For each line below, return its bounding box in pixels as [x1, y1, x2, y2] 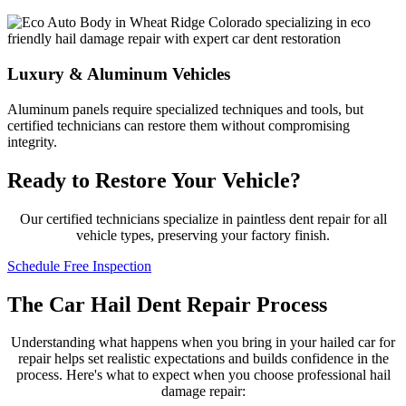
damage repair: [160, 383, 246, 400]
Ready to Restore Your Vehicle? [7, 168, 301, 192]
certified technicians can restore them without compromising [7, 117, 350, 133]
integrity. [7, 133, 57, 150]
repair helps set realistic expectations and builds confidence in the [17, 351, 389, 367]
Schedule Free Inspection [7, 257, 151, 274]
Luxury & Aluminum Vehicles [7, 64, 230, 84]
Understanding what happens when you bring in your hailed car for [11, 334, 395, 351]
